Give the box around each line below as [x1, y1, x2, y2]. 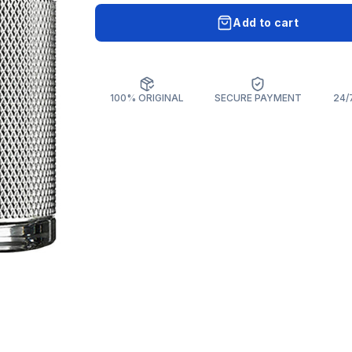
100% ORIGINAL [110, 92, 185, 104]
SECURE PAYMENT [214, 92, 302, 104]
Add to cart [233, 16, 299, 29]
